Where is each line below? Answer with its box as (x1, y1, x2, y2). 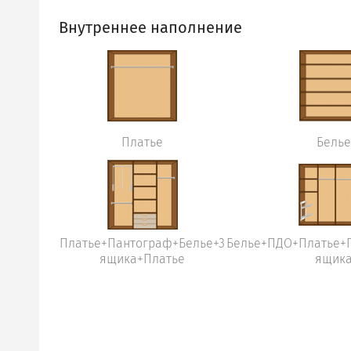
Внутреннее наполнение (59, 18, 242, 37)
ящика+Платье (100, 251, 185, 266)
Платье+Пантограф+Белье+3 (60, 236, 225, 251)
